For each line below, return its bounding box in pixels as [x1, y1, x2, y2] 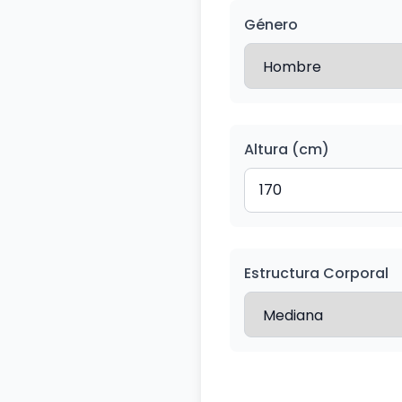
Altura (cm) [244, 139, 329, 160]
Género [244, 14, 298, 35]
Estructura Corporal [244, 263, 389, 284]
